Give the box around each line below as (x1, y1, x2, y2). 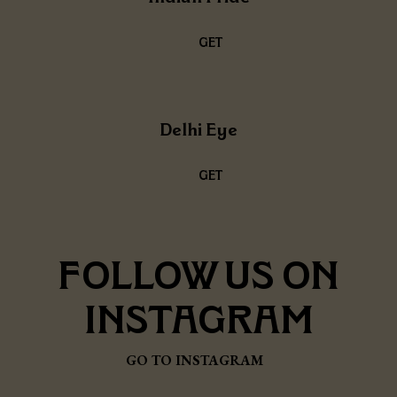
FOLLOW (58, 251, 220, 299)
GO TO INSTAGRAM (126, 350, 267, 370)
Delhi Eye (160, 118, 237, 140)
